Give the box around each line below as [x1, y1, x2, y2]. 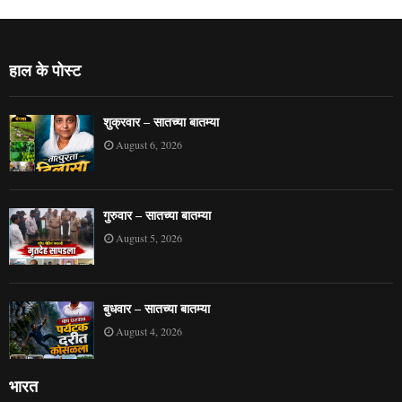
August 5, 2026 [116, 231, 182, 246]
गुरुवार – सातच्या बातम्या [103, 209, 211, 223]
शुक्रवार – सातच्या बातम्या [103, 115, 219, 129]
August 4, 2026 [116, 324, 182, 339]
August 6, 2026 [116, 136, 182, 152]
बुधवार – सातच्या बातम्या [103, 302, 210, 317]
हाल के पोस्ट [9, 61, 81, 80]
